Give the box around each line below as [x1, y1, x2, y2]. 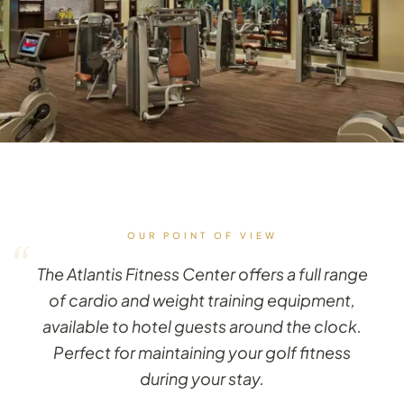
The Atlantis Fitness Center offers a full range [36, 263, 368, 284]
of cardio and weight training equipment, [49, 289, 355, 310]
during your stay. [140, 368, 264, 389]
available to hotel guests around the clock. [42, 316, 362, 336]
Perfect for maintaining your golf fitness [53, 342, 351, 363]
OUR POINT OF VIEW [126, 230, 278, 241]
